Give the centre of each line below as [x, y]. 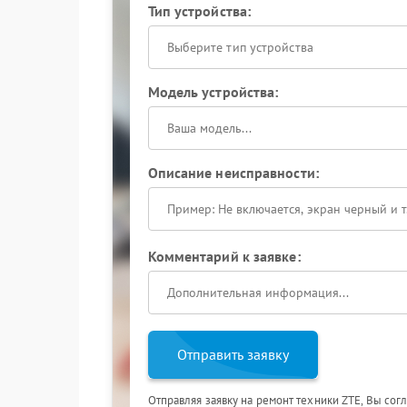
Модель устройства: [213, 92]
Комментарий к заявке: [224, 256]
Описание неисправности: [233, 173]
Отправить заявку [233, 354]
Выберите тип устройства [240, 47]
